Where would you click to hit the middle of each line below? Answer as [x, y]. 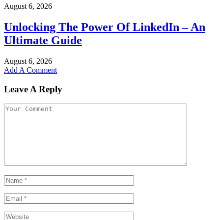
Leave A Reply [33, 89]
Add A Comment [30, 70]
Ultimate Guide [43, 40]
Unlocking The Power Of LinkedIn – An [105, 27]
